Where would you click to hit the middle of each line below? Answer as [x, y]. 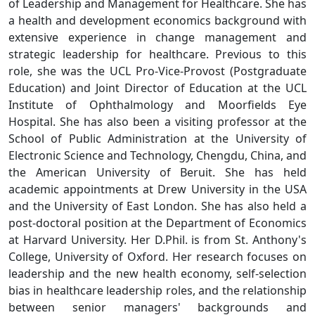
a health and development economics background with [157, 20]
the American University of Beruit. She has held [157, 172]
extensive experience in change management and [157, 37]
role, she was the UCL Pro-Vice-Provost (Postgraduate [157, 71]
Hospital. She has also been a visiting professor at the [157, 122]
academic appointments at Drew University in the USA [157, 189]
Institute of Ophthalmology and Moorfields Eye [157, 105]
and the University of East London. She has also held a [157, 206]
